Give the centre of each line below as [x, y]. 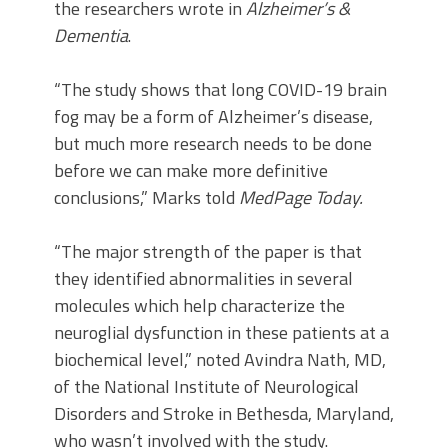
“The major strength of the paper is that [208, 251]
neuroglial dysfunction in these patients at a [221, 332]
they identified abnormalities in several [203, 278]
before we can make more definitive [191, 170]
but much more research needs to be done [213, 143]
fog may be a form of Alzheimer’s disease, [213, 116]
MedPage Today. [301, 197]
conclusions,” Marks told [146, 197]
